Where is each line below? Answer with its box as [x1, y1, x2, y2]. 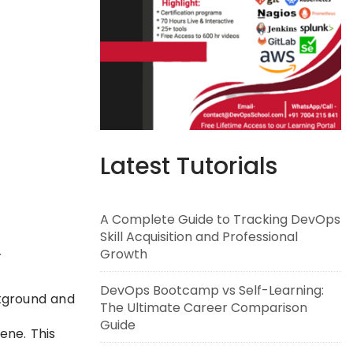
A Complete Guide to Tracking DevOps [100, 210, 340, 229]
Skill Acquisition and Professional [100, 228, 298, 246]
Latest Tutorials [100, 150, 277, 183]
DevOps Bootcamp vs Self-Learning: [100, 281, 324, 299]
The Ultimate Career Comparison [100, 299, 307, 317]
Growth [100, 245, 147, 263]
